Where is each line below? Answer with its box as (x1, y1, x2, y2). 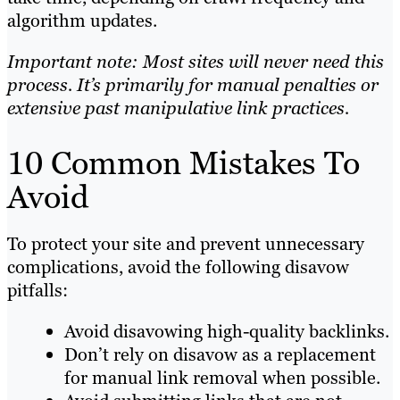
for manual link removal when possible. (64, 365, 380, 389)
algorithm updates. (7, 8, 157, 32)
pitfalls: (7, 278, 68, 302)
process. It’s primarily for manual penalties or (7, 72, 379, 96)
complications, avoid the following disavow (7, 254, 349, 279)
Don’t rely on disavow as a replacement (64, 342, 376, 366)
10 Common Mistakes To (7, 141, 360, 184)
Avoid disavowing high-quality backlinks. (64, 319, 389, 343)
